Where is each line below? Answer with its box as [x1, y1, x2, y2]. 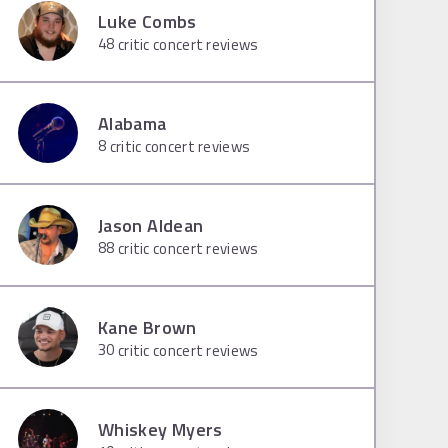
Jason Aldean [98, 212, 204, 240]
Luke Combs [98, 8, 197, 36]
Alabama [98, 110, 167, 138]
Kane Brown [98, 314, 197, 342]
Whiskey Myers [98, 416, 223, 444]
